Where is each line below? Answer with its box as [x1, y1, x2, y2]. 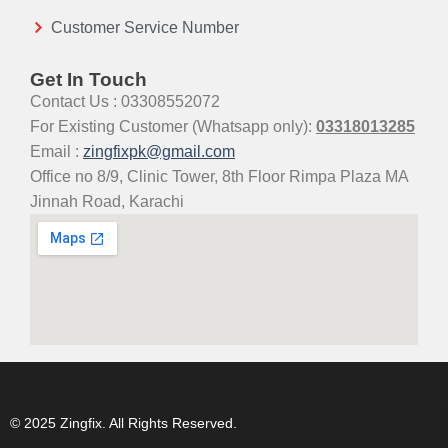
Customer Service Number [51, 19, 240, 37]
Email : [30, 143, 83, 161]
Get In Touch [30, 69, 147, 91]
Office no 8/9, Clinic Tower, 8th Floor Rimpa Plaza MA [30, 168, 408, 186]
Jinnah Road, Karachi [30, 193, 184, 211]
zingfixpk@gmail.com [83, 143, 235, 161]
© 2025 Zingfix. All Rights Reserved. [10, 415, 237, 432]
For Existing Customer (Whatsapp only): [30, 118, 316, 136]
